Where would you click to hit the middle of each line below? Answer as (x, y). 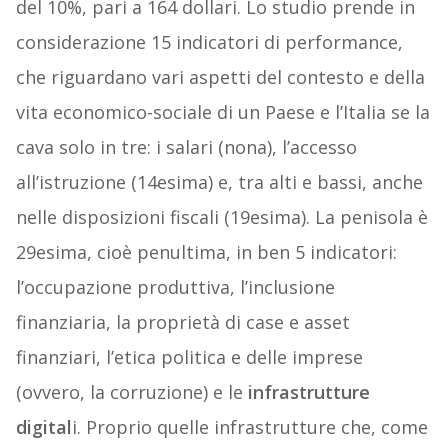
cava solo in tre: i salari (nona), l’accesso (186, 147)
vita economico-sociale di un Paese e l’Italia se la (222, 112)
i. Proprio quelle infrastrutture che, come (249, 427)
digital (43, 427)
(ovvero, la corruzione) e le (131, 392)
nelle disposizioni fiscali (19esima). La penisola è (221, 217)
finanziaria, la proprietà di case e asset (182, 322)
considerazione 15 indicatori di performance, (209, 42)
